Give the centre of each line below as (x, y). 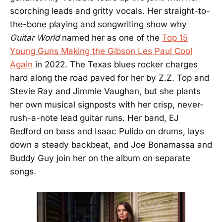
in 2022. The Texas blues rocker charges (115, 64)
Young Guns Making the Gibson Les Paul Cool (101, 51)
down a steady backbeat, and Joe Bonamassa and (111, 145)
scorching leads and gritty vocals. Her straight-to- (110, 11)
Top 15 (175, 38)
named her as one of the (111, 38)
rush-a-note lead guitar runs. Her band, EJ (94, 118)
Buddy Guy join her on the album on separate (100, 158)
